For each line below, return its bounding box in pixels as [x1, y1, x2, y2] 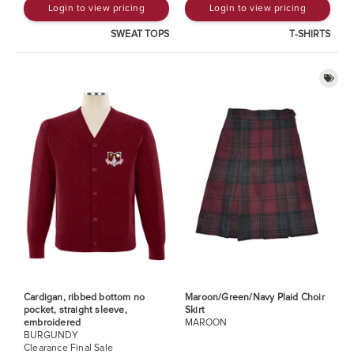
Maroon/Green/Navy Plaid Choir [185, 291, 325, 303]
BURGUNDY [24, 329, 79, 341]
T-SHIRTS [289, 28, 330, 40]
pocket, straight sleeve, [24, 303, 127, 316]
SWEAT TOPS [111, 28, 169, 40]
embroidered [24, 316, 81, 329]
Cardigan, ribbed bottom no [24, 291, 145, 303]
